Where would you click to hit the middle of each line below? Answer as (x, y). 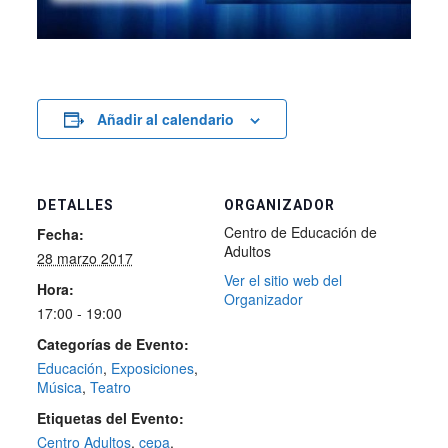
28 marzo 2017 (84, 258)
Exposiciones (152, 368)
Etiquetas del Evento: (110, 418)
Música (59, 387)
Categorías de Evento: (112, 344)
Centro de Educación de (300, 232)
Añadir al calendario (165, 119)
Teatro (110, 387)
